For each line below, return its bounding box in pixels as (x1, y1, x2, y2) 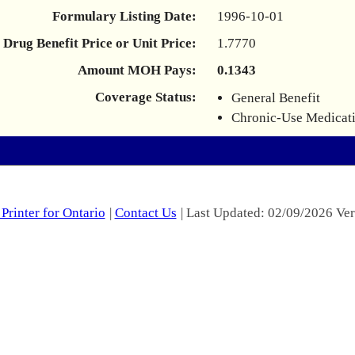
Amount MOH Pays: (78, 63, 197, 78)
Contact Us (114, 205, 177, 220)
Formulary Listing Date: (52, 9, 197, 24)
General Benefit (231, 90, 320, 105)
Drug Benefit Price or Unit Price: (3, 36, 197, 51)
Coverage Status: (95, 90, 197, 105)
